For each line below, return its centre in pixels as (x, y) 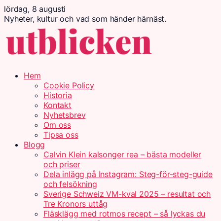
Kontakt (57, 105)
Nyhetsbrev (65, 115)
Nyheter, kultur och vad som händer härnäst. (85, 19)
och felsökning (70, 184)
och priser (62, 164)
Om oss (57, 125)
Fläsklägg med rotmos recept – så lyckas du (125, 214)
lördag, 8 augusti (35, 9)
